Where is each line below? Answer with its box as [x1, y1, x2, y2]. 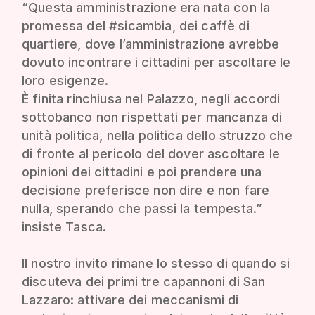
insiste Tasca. [22, 219, 107, 234]
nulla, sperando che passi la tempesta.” [22, 200, 262, 216]
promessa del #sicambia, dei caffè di [22, 18, 250, 33]
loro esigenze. [22, 72, 109, 88]
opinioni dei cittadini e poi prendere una [22, 164, 262, 179]
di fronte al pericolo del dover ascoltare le [22, 146, 281, 161]
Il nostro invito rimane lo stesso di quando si [22, 255, 290, 271]
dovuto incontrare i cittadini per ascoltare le [22, 54, 291, 70]
